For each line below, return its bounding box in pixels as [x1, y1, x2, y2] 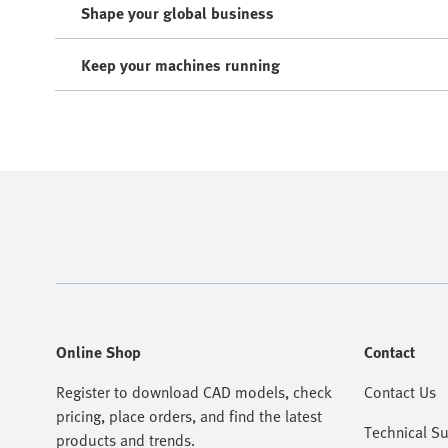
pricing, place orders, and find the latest [56, 403, 322, 428]
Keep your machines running [81, 52, 280, 77]
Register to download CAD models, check [56, 379, 332, 404]
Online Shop [56, 339, 141, 364]
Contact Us [364, 379, 436, 404]
